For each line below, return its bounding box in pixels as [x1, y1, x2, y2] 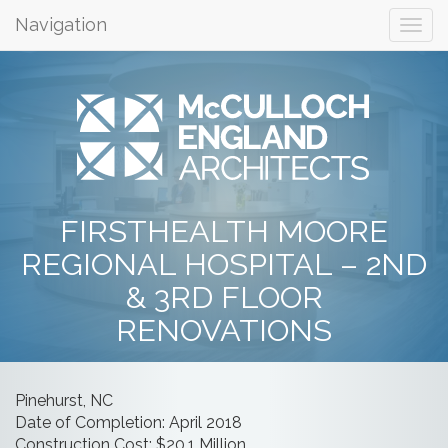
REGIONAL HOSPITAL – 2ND [21, 246, 427, 282]
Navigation [15, 14, 107, 35]
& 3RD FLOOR [125, 279, 323, 315]
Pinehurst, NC [15, 391, 113, 410]
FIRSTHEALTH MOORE [60, 213, 388, 249]
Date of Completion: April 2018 [15, 413, 242, 432]
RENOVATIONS [116, 312, 332, 348]
